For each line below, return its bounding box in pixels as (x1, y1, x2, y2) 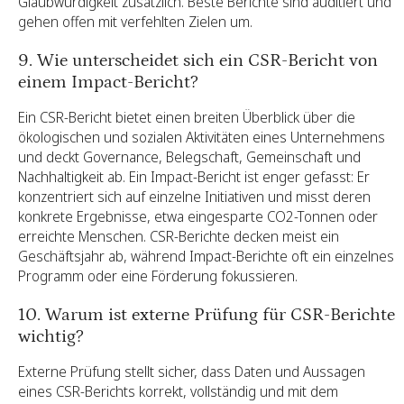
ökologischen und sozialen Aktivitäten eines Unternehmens (18, 126, 385, 147)
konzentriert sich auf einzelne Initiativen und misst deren (18, 186, 371, 207)
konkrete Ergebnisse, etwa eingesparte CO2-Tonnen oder (18, 206, 378, 226)
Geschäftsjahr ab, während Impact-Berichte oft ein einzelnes (18, 245, 394, 266)
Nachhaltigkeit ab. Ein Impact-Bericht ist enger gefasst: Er (18, 166, 370, 187)
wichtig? (18, 326, 84, 346)
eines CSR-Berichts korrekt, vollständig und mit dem (18, 381, 338, 401)
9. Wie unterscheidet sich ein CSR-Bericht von (18, 50, 378, 70)
